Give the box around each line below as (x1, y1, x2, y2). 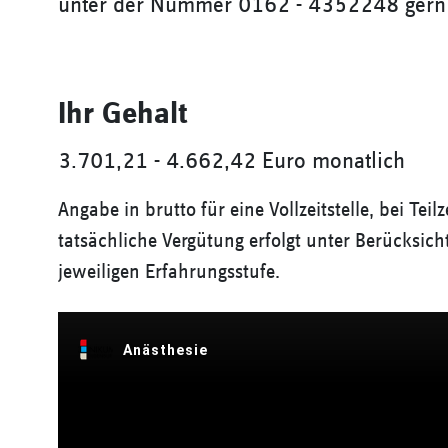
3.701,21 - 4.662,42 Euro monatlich (58, 149, 405, 173)
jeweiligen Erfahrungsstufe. (58, 262, 280, 283)
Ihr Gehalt (58, 98, 187, 130)
